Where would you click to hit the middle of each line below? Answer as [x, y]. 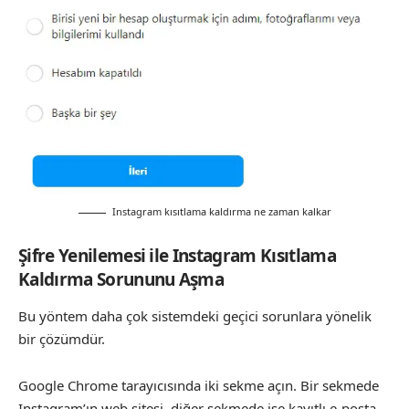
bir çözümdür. [62, 339]
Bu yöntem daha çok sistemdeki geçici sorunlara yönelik [195, 316]
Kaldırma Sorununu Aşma [121, 279]
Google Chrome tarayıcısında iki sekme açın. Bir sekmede [199, 385]
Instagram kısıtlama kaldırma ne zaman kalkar [221, 212]
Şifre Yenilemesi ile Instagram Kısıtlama [177, 255]
